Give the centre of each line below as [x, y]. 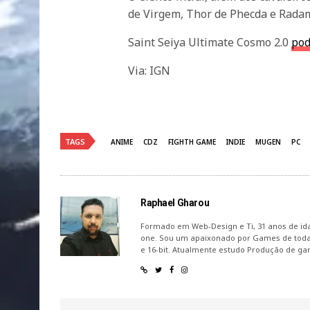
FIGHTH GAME [192, 142]
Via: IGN [149, 71]
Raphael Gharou [175, 203]
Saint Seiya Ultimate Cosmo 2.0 [210, 43]
